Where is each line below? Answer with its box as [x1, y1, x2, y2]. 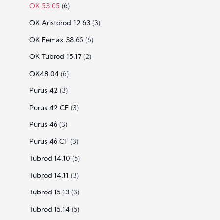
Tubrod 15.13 [29, 189, 69, 197]
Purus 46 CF [29, 138, 68, 146]
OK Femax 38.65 [29, 36, 83, 44]
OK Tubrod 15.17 [29, 54, 82, 61]
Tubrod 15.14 [29, 206, 70, 214]
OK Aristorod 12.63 [29, 20, 90, 27]
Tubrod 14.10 [29, 155, 70, 163]
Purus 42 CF [29, 104, 69, 112]
